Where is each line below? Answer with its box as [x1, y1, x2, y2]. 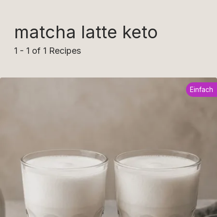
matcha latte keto [14, 21, 158, 43]
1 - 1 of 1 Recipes [14, 46, 81, 56]
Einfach [190, 85, 213, 93]
